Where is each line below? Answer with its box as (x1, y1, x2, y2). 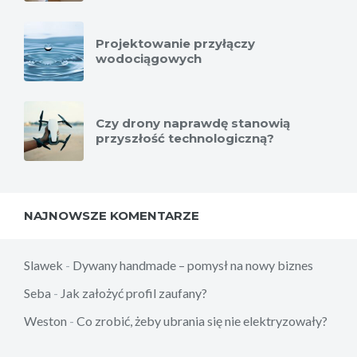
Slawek (24, 257, 63, 273)
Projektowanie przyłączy (96, 36, 255, 52)
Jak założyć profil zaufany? (61, 285, 207, 301)
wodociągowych (96, 51, 202, 67)
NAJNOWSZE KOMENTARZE (24, 208, 199, 224)
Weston (24, 313, 67, 329)
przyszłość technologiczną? (96, 131, 274, 147)
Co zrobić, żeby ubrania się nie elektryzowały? (76, 313, 328, 329)
